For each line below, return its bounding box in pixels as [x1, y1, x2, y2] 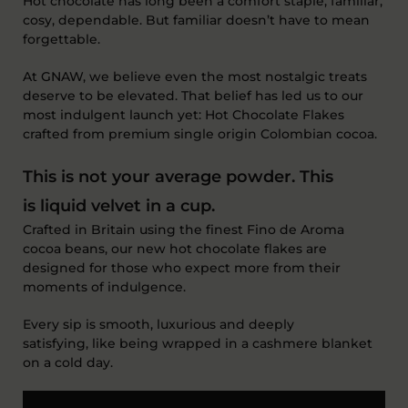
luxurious [157, 315, 216, 332]
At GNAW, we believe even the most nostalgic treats [23, 67, 367, 85]
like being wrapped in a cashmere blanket [92, 334, 372, 352]
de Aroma [280, 220, 344, 238]
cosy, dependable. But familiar [23, 11, 222, 28]
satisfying [23, 334, 86, 352]
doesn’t [226, 11, 275, 28]
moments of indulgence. [23, 278, 186, 295]
